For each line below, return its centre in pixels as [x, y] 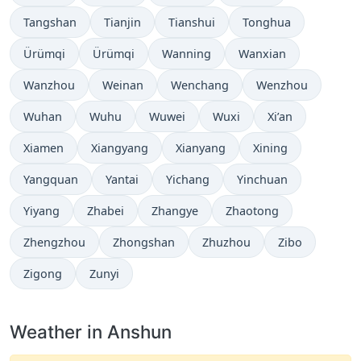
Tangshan [50, 23]
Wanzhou [49, 85]
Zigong [43, 274]
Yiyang [41, 211]
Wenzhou [282, 85]
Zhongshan [144, 243]
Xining [270, 148]
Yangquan [51, 180]
